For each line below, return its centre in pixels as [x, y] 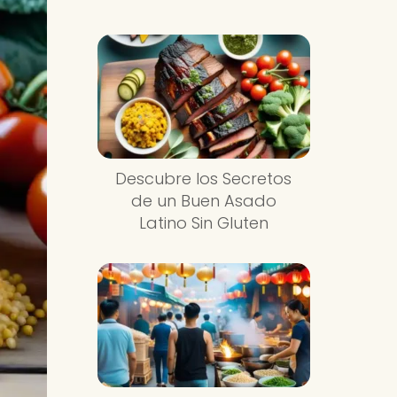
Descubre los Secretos [204, 178]
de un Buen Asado [203, 200]
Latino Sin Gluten [203, 222]
